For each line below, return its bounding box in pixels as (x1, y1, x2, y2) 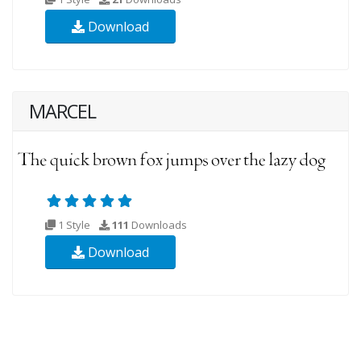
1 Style (56, 218, 93, 233)
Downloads (129, 218, 187, 233)
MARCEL (29, 98, 96, 124)
